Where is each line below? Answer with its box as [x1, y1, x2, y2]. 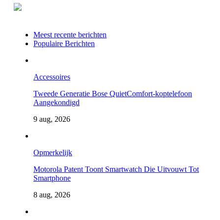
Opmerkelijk [33, 148, 72, 157]
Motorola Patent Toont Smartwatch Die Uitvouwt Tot [33, 165, 199, 173]
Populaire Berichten [33, 39, 95, 48]
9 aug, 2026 [33, 114, 70, 123]
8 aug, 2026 [33, 190, 70, 199]
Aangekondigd [33, 98, 80, 107]
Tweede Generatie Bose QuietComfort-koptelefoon [33, 89, 192, 98]
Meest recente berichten [33, 30, 107, 39]
